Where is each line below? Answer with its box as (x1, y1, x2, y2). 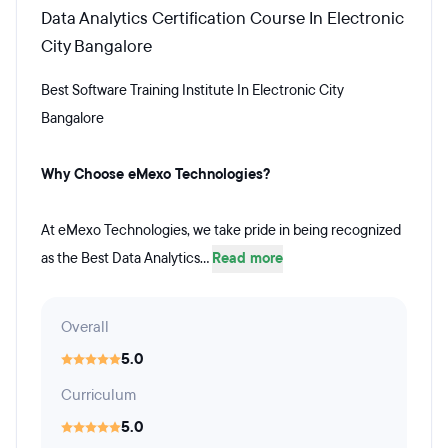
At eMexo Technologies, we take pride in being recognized (41, 221, 401, 240)
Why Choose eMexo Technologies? (41, 165, 270, 184)
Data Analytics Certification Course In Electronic (41, 7, 404, 30)
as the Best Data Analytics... (41, 249, 212, 268)
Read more (212, 249, 283, 268)
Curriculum (61, 385, 136, 405)
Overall (61, 317, 109, 337)
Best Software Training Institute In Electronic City (41, 81, 344, 100)
